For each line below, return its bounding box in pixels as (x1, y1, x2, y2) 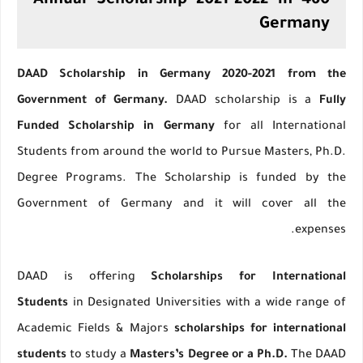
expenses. (295, 224, 346, 238)
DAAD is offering (17, 271, 152, 285)
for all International (214, 121, 346, 135)
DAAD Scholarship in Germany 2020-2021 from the (17, 69, 346, 83)
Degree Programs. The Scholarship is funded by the (17, 173, 346, 186)
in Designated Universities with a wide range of (68, 297, 346, 311)
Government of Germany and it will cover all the (17, 199, 346, 212)
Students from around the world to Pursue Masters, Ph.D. (17, 147, 346, 160)
